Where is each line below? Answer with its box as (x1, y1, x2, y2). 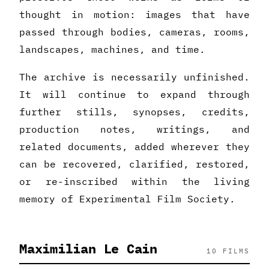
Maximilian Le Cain (19, 240, 157, 258)
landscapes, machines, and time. (19, 43, 205, 55)
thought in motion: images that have (19, 8, 250, 20)
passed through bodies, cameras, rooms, (19, 25, 250, 38)
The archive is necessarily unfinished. (19, 71, 250, 83)
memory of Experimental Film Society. (19, 193, 235, 205)
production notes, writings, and (19, 123, 250, 136)
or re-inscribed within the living (19, 175, 250, 188)
